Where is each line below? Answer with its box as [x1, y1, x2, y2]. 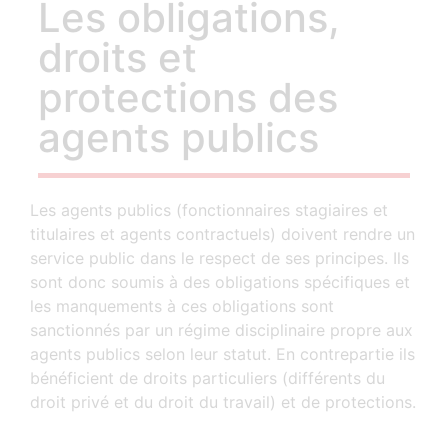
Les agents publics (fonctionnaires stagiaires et [30, 200, 388, 220]
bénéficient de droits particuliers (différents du [30, 368, 385, 388]
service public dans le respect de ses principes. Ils [30, 248, 409, 268]
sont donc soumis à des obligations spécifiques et [30, 272, 410, 292]
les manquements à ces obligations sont [30, 296, 334, 316]
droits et [37, 33, 197, 82]
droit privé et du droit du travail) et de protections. [30, 392, 416, 412]
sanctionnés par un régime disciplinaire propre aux [30, 320, 413, 340]
